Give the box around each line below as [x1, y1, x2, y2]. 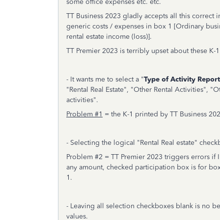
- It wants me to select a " [66, 75, 144, 83]
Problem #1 [66, 110, 103, 118]
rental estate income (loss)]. [66, 32, 152, 41]
